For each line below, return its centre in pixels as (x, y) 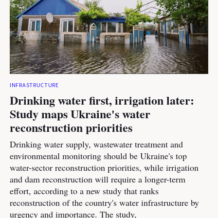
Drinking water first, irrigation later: (102, 100)
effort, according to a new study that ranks (84, 191)
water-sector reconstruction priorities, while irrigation (104, 167)
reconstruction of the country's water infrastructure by (104, 202)
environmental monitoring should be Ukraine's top (98, 156)
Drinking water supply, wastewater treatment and (96, 144)
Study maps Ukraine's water (80, 114)
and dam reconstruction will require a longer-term (98, 179)
